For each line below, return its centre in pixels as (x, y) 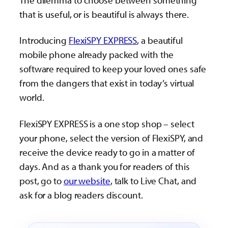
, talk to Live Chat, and (153, 180)
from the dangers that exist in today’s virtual (107, 83)
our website (87, 180)
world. (32, 97)
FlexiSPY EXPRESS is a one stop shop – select (107, 123)
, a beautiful (160, 40)
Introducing (44, 40)
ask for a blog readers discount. (81, 195)
